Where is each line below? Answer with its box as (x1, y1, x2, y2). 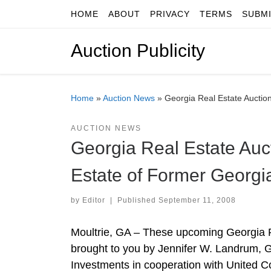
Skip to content (16, 11, 80, 22)
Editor (82, 195, 105, 204)
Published (117, 195, 158, 204)
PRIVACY (150, 9, 190, 19)
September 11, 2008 (158, 195, 236, 204)
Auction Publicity (71, 41, 205, 61)
